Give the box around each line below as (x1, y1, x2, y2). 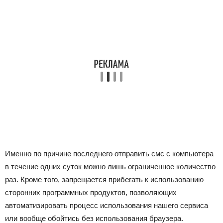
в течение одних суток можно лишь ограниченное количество (5, 162, 216, 171)
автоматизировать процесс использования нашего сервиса (5, 201, 208, 210)
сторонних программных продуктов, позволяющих (5, 188, 177, 197)
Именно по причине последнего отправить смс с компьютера (5, 149, 214, 158)
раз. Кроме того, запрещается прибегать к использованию (5, 175, 204, 184)
